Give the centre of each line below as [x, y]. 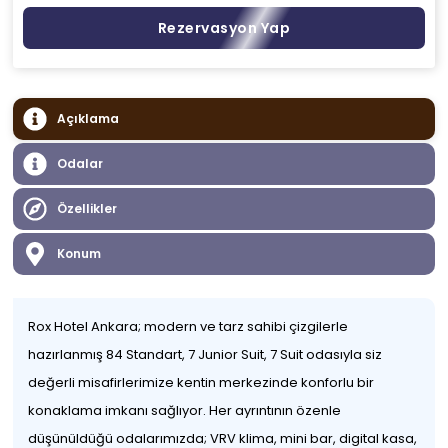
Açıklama [88, 118]
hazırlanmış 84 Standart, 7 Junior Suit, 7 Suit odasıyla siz [205, 354]
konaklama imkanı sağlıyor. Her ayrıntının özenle [185, 410]
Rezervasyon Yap [224, 28]
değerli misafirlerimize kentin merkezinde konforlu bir [201, 382]
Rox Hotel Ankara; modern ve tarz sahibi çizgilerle [188, 326]
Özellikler [87, 208]
